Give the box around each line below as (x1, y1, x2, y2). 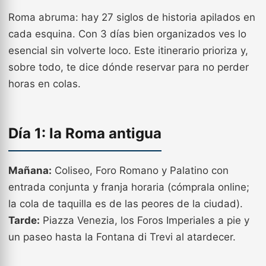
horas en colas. (8, 78, 81, 90)
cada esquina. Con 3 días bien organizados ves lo (8, 28, 246, 40)
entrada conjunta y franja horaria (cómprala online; (8, 181, 249, 193)
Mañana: (8, 164, 52, 176)
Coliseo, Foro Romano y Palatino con (52, 164, 229, 176)
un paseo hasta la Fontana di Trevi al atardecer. (8, 231, 236, 243)
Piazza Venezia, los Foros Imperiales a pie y (40, 214, 249, 226)
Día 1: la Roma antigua (8, 125, 161, 142)
